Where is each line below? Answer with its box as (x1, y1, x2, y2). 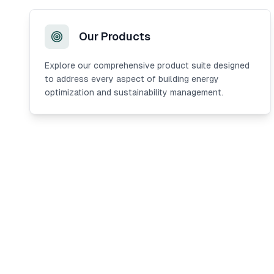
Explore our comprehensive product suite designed (45, 61, 250, 70)
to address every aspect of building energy (45, 74, 219, 84)
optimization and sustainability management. (45, 87, 223, 97)
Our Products (79, 30, 150, 43)
